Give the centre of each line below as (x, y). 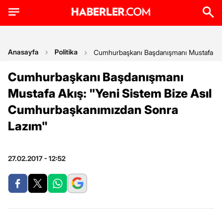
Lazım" (28, 126)
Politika (66, 52)
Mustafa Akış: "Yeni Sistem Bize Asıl (110, 93)
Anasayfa (23, 52)
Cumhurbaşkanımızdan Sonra (93, 110)
